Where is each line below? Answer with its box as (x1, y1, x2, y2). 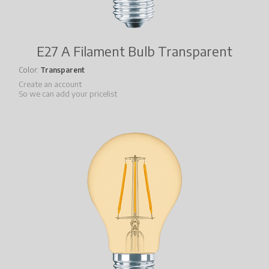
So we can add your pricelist (19, 89, 117, 99)
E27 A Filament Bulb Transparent (37, 43, 232, 60)
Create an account (19, 79, 82, 89)
